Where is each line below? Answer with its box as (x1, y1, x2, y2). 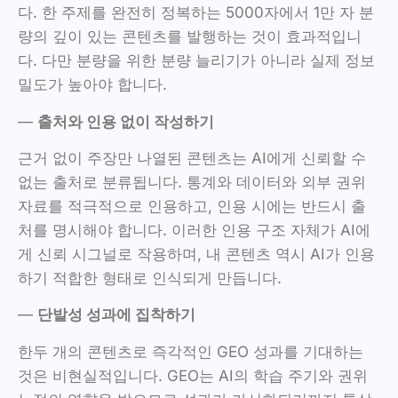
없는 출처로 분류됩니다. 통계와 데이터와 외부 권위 (18, 173, 366, 192)
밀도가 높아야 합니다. (18, 76, 167, 94)
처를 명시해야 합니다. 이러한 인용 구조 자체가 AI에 (18, 221, 370, 240)
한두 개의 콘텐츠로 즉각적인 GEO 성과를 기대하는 (18, 342, 363, 361)
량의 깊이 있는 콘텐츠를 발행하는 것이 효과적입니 (18, 28, 362, 46)
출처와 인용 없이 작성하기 (37, 112, 214, 131)
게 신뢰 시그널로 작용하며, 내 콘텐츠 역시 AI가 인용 (18, 245, 375, 264)
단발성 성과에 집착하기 (37, 306, 195, 324)
